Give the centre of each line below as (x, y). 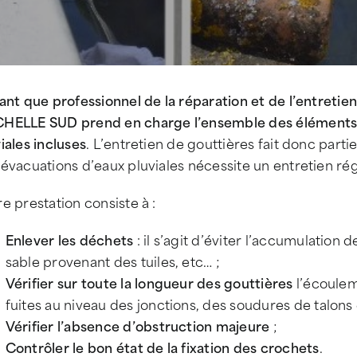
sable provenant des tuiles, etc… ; (112, 261)
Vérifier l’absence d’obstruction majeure (137, 325)
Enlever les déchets (69, 239)
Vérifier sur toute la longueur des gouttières (149, 282)
